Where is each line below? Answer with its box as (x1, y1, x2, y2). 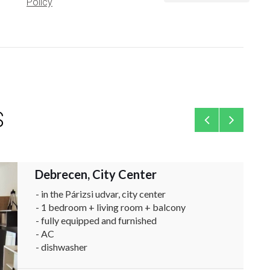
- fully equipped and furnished (36, 215, 157, 226)
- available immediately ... (36, 254, 139, 266)
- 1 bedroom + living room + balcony (36, 201, 186, 213)
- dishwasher (36, 241, 87, 253)
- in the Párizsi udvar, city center (36, 188, 166, 199)
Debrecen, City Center (35, 167, 157, 181)
